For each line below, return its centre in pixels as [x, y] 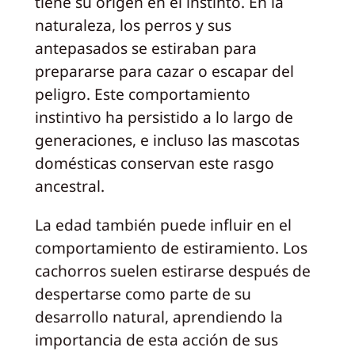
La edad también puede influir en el [163, 224]
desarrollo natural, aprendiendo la [158, 316]
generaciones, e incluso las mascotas [167, 140]
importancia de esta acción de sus [156, 339]
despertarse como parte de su [143, 293]
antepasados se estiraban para [145, 48]
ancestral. [69, 186]
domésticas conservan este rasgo [154, 163]
